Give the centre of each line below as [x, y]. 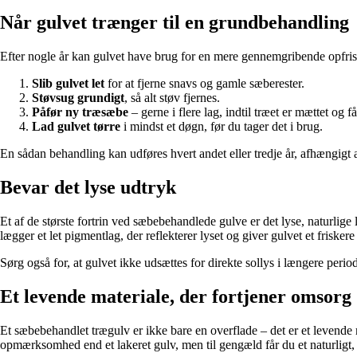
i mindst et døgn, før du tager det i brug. [222, 126]
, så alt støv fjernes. [172, 97]
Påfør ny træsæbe [80, 112]
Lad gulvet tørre [76, 126]
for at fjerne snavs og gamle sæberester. [204, 83]
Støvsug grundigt [78, 97]
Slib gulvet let [68, 83]
